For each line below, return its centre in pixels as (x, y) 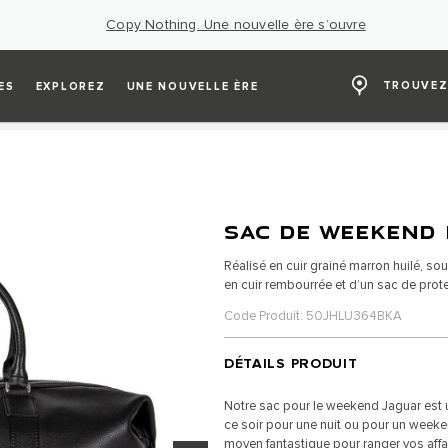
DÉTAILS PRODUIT (290, 363)
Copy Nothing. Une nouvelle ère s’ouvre (236, 24)
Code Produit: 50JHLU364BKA (312, 315)
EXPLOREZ (70, 86)
